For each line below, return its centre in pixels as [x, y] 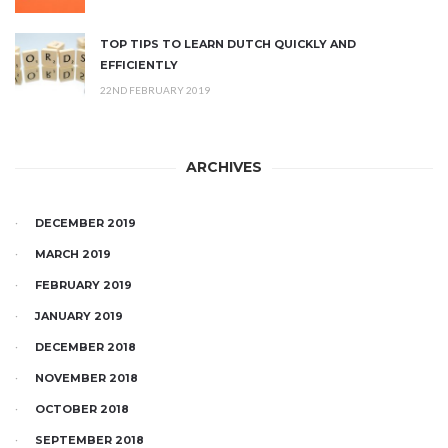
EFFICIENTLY [139, 65]
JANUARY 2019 [79, 316]
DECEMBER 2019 [85, 223]
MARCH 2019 [73, 254]
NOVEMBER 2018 [86, 378]
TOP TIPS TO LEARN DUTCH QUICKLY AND [228, 44]
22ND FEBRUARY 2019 [155, 90]
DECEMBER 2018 [85, 347]
